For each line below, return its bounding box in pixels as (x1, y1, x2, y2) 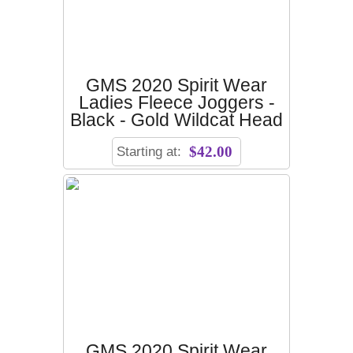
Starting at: (117, 143, 185, 159)
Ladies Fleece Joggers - (78, 92, 275, 113)
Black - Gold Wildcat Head (70, 110, 283, 130)
